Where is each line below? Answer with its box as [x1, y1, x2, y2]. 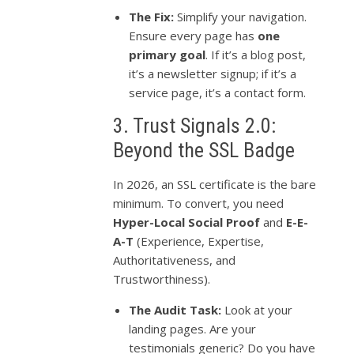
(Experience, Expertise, [134, 232, 265, 249]
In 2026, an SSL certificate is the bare [113, 175, 317, 192]
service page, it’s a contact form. [129, 84, 307, 100]
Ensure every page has [129, 27, 258, 43]
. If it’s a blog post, [205, 46, 307, 62]
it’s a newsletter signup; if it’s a [129, 65, 297, 81]
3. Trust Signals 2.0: [113, 113, 277, 137]
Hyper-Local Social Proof [113, 213, 261, 230]
